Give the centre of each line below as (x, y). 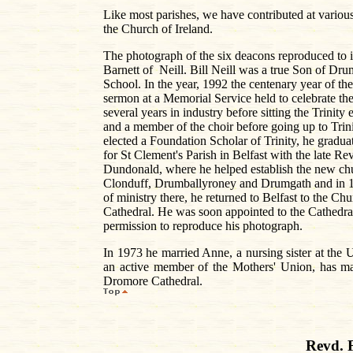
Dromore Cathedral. (153, 281)
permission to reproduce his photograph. (203, 226)
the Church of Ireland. (158, 29)
